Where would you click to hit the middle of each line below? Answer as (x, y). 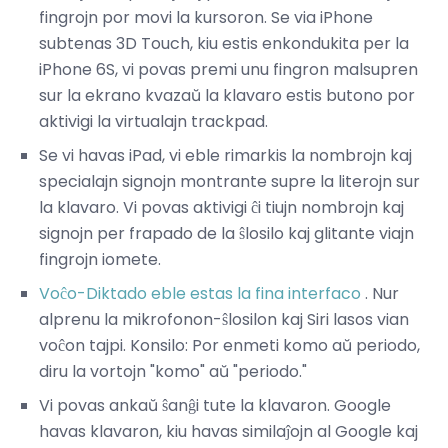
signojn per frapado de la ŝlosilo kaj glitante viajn (226, 234)
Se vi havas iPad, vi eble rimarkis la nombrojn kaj (225, 156)
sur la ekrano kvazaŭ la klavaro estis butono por (227, 96)
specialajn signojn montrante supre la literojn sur (229, 182)
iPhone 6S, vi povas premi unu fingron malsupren (228, 70)
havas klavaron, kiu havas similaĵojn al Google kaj (228, 432)
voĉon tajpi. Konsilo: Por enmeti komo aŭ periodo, (229, 346)
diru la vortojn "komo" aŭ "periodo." (173, 372)
